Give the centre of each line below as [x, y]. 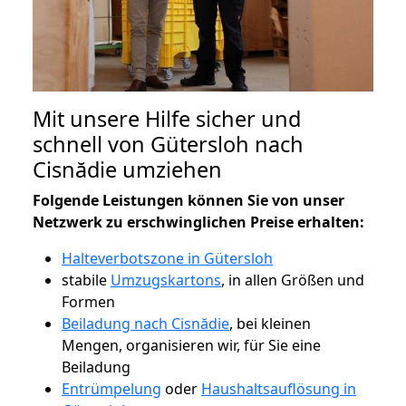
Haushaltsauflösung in [279, 388]
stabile [86, 280]
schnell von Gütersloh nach [168, 144]
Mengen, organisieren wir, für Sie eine [191, 345]
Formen [88, 301]
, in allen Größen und [293, 280]
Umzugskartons [166, 280]
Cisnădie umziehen [127, 169]
